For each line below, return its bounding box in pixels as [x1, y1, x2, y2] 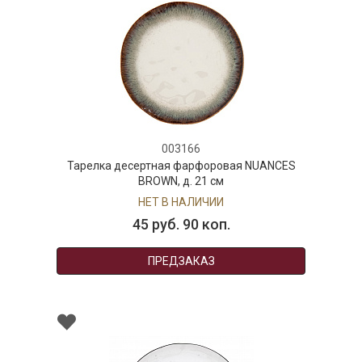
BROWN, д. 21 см [138, 175, 224, 188]
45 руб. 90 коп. [132, 216, 230, 234]
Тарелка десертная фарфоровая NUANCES [66, 159, 296, 173]
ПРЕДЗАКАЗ [147, 255, 215, 268]
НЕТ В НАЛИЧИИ [138, 196, 224, 209]
